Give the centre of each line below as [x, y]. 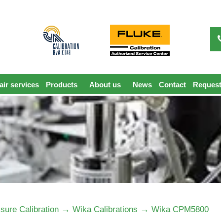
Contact [172, 85]
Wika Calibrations [105, 209]
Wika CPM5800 [180, 209]
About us [105, 85]
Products [62, 85]
